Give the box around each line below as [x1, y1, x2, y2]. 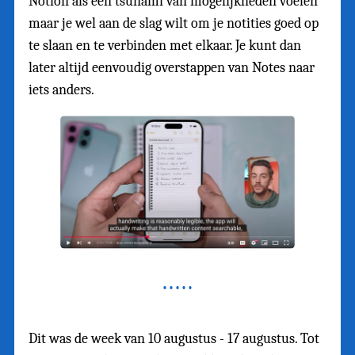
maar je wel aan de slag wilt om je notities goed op [29, 15, 319, 32]
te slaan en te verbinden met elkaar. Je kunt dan [29, 37, 301, 55]
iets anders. [29, 82, 94, 99]
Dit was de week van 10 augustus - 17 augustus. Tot [29, 330, 319, 347]
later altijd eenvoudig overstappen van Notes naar [29, 59, 315, 77]
